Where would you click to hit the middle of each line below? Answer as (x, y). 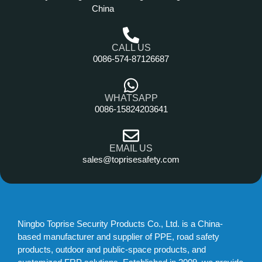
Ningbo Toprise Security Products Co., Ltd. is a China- (120, 224)
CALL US (131, 48)
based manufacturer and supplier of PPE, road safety (118, 237)
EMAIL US (131, 148)
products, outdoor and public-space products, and (112, 249)
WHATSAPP (131, 98)
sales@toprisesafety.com (131, 159)
